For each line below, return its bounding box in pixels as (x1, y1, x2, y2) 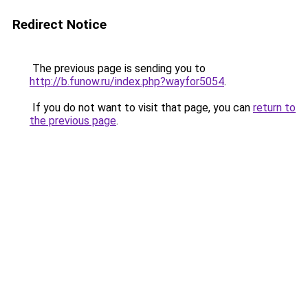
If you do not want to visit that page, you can (30, 101, 253, 114)
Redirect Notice (12, 16, 107, 32)
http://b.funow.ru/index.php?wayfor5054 (30, 75, 224, 88)
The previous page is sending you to (30, 62, 206, 75)
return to (253, 101, 296, 114)
